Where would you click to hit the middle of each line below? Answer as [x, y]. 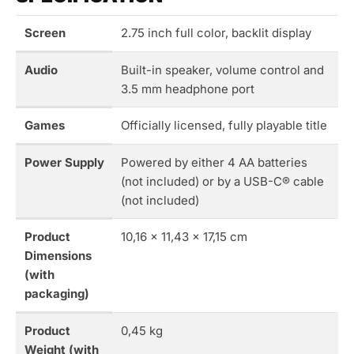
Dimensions [58, 256]
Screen [45, 33]
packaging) [56, 294]
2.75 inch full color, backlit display [216, 33]
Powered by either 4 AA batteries [214, 163]
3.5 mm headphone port [187, 89]
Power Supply [64, 163]
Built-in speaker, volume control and [222, 70]
